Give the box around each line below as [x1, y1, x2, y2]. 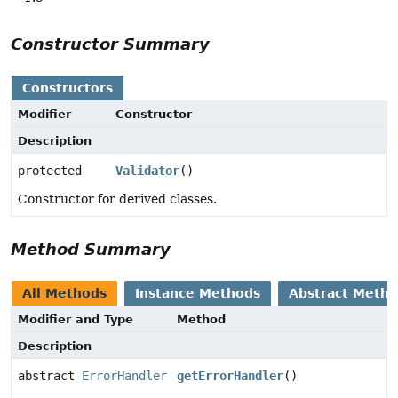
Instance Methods [135, 286, 260, 301]
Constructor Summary [11, 35, 210, 54]
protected [18, 163, 82, 179]
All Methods [22, 286, 107, 301]
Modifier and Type [18, 313, 133, 327]
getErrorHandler [177, 369, 284, 384]
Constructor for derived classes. [18, 192, 217, 207]
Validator [115, 163, 180, 179]
